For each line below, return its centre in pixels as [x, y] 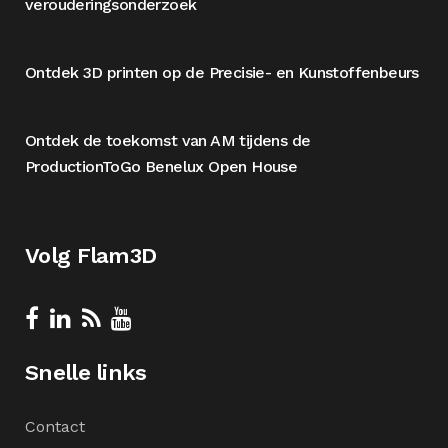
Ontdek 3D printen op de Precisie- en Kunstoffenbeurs [222, 72]
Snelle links [86, 372]
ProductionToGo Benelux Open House [161, 166]
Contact [55, 426]
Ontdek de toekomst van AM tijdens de [168, 140]
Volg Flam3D [91, 255]
